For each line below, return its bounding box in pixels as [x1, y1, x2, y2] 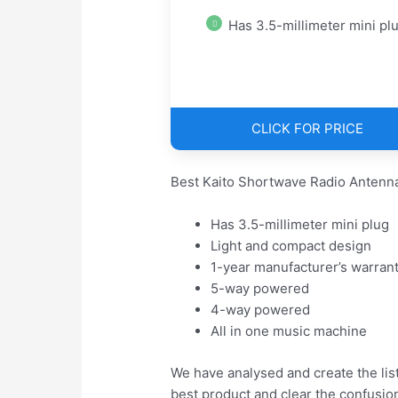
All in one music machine [211, 322, 368, 340]
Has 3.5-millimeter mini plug [211, 216, 390, 234]
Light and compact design [211, 237, 372, 255]
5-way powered [211, 280, 310, 298]
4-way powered [211, 301, 311, 319]
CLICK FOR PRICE [251, 120, 363, 138]
